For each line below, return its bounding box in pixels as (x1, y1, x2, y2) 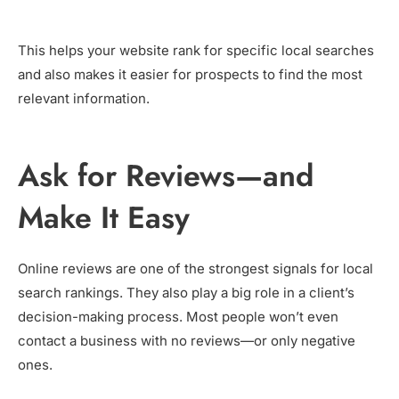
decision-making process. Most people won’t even (18, 308, 338, 326)
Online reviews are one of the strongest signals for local (18, 260, 373, 278)
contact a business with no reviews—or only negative (18, 332, 355, 350)
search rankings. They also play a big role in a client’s (18, 284, 354, 302)
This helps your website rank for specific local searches (18, 42, 374, 60)
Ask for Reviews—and (18, 154, 313, 199)
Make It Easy (18, 196, 190, 240)
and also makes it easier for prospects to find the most (18, 66, 362, 84)
